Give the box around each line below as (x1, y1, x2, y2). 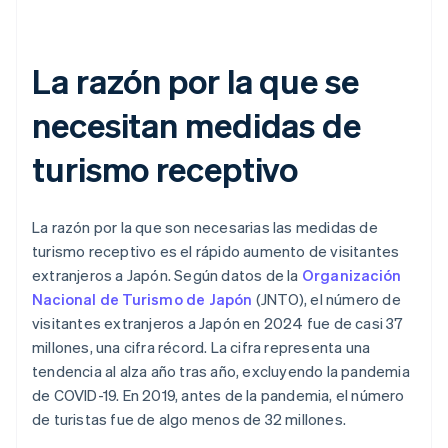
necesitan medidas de (32, 103, 361, 147)
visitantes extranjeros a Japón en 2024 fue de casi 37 (32, 313, 404, 334)
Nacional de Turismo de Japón (32, 289, 253, 310)
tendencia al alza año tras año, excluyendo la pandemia (32, 361, 410, 382)
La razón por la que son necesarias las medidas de (32, 217, 378, 238)
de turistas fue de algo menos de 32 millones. (32, 409, 347, 430)
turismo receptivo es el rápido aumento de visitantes (32, 241, 400, 262)
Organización (301, 265, 402, 286)
